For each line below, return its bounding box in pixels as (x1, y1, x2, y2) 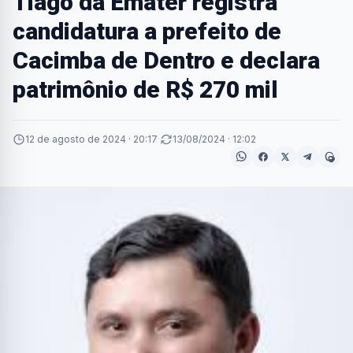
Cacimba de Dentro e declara (13, 46, 320, 74)
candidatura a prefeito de (13, 17, 281, 45)
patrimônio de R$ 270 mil (13, 76, 278, 103)
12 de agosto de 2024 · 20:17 (25, 133, 158, 145)
